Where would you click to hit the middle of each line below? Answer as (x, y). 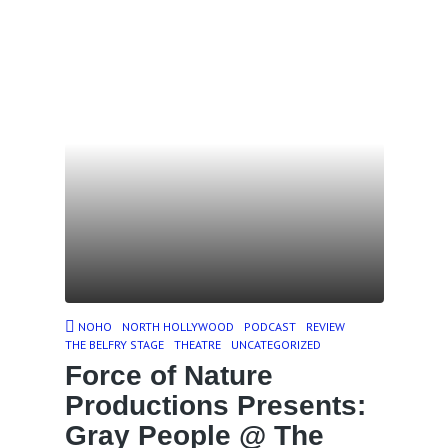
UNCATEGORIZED (275, 344)
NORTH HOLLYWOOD (177, 326)
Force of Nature (168, 376)
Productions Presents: (215, 406)
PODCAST (269, 326)
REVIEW (325, 326)
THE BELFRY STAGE (114, 344)
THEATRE (197, 344)
